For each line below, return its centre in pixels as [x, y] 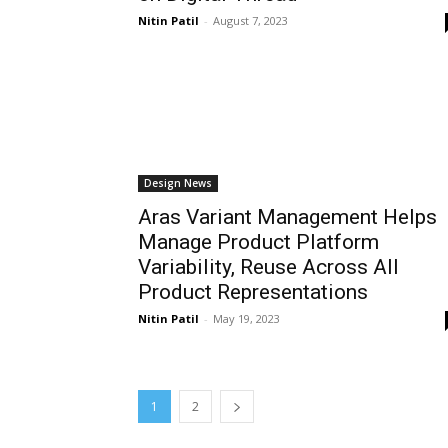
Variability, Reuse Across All [268, 267]
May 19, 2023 [246, 318]
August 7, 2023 [250, 20]
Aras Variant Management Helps [287, 217]
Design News [178, 183]
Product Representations [253, 292]
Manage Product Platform [258, 242]
